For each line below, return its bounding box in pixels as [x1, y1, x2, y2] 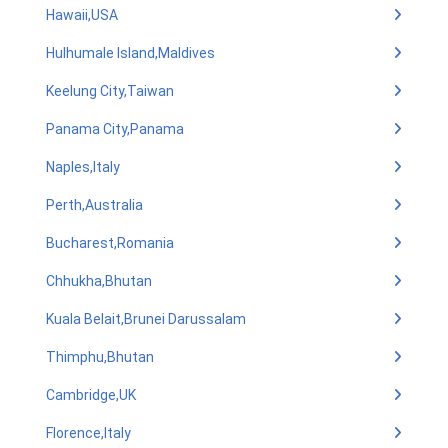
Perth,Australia [46, 197, 143, 213]
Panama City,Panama [46, 121, 184, 137]
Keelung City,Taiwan [46, 83, 174, 99]
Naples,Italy [46, 159, 120, 175]
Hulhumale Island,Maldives [46, 45, 215, 61]
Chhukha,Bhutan [46, 273, 152, 289]
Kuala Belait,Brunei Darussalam [46, 311, 246, 327]
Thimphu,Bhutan [46, 349, 154, 365]
